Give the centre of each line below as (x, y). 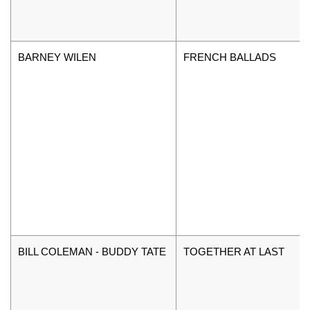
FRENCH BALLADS (230, 57)
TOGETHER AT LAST (234, 251)
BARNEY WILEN (57, 57)
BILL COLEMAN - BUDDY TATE (92, 251)
